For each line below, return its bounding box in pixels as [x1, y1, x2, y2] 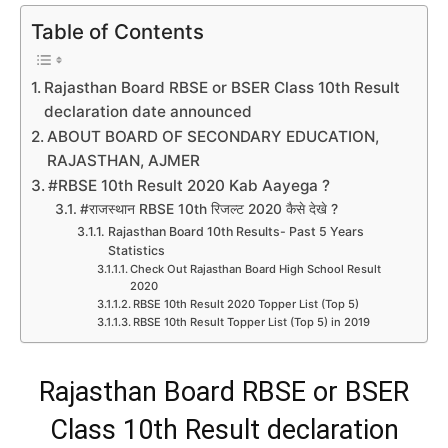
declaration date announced [44, 102, 253, 122]
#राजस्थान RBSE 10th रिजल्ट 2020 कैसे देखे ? [79, 201, 338, 218]
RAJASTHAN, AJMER [47, 151, 201, 171]
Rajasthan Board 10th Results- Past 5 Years [107, 224, 364, 240]
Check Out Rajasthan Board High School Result [129, 262, 381, 277]
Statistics [107, 243, 165, 259]
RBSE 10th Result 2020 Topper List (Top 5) [132, 297, 359, 312]
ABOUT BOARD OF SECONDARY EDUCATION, [47, 127, 380, 147]
